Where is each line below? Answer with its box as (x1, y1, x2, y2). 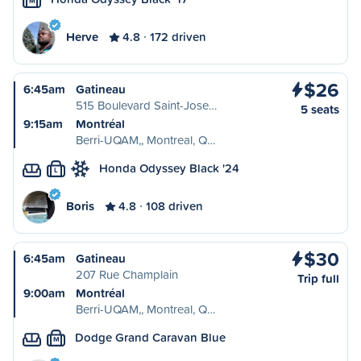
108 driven (146, 197, 203, 214)
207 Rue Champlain (76, 266, 178, 283)
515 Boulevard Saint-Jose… (76, 97, 217, 114)
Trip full (297, 270, 339, 287)
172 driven (150, 28, 206, 45)
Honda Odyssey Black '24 (99, 160, 239, 176)
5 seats (301, 101, 339, 118)
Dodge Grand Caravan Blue (75, 329, 226, 346)
